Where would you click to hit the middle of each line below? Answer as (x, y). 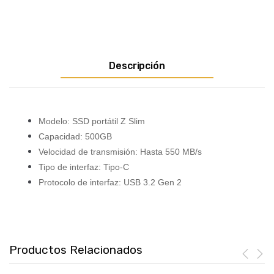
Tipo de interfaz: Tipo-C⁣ (84, 167)
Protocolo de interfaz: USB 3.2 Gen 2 (110, 182)
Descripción (137, 65)
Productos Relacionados (76, 250)
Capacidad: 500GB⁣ (75, 136)
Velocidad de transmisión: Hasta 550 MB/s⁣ (120, 151)
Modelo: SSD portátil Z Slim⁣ (92, 121)
